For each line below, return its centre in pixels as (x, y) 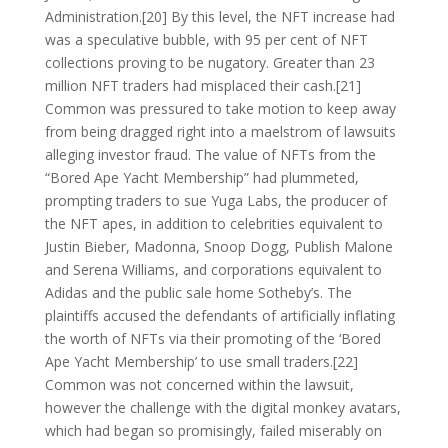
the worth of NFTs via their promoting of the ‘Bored (212, 338)
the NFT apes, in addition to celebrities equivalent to (213, 223)
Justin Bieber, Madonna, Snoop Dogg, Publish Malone (218, 246)
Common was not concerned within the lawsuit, (199, 384)
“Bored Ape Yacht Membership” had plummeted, (201, 177)
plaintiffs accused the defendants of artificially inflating (219, 315)
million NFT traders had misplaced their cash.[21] (202, 85)
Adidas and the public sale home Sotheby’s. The (198, 292)
